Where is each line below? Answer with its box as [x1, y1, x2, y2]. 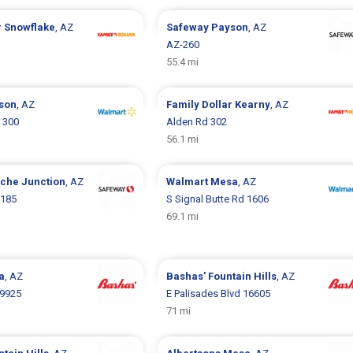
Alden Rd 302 [165, 116, 227, 128]
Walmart [165, 176, 210, 188]
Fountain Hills [207, 270, 277, 282]
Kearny [234, 98, 270, 110]
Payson [210, 21, 248, 33]
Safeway [165, 21, 211, 33]
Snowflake [3, 21, 55, 33]
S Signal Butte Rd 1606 [165, 193, 269, 205]
